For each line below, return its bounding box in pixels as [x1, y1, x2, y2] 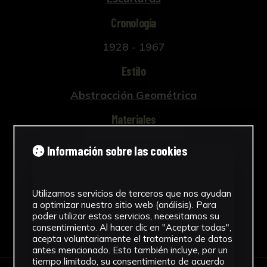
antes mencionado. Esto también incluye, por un [32, 244, 228, 256]
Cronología [111, 15, 156, 30]
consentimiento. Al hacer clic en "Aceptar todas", [32, 221, 232, 233]
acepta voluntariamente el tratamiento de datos [32, 232, 233, 244]
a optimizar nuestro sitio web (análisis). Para [32, 198, 217, 210]
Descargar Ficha [101, 219, 180, 232]
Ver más [104, 152, 145, 166]
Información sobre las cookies [45, 142, 188, 158]
